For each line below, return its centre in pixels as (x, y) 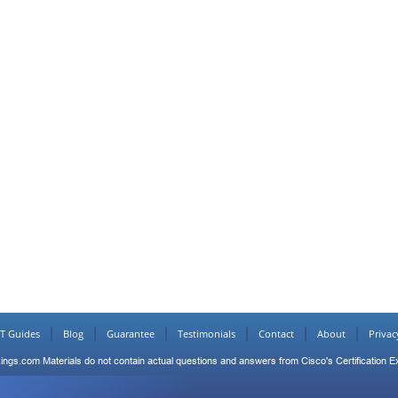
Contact (276, 334)
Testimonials (206, 334)
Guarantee (130, 334)
